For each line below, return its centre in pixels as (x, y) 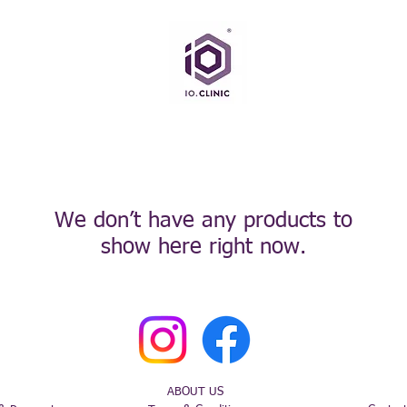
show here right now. (203, 247)
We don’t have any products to (203, 220)
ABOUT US (195, 392)
